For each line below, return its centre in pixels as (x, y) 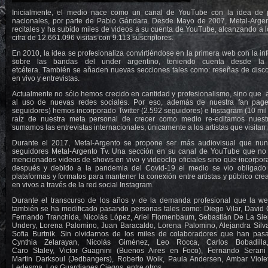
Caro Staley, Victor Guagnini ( (66, 251)
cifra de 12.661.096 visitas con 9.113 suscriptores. (93, 38)
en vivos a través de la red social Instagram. (83, 185)
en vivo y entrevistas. (46, 78)
